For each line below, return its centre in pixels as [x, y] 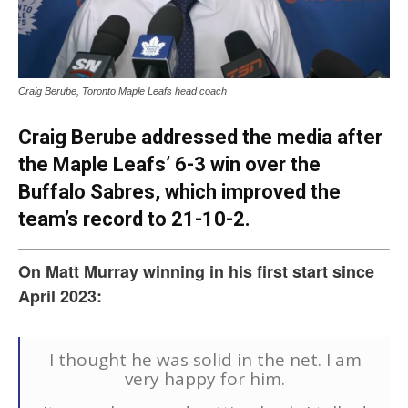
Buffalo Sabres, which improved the [179, 192]
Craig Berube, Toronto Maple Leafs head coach [122, 92]
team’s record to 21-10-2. [134, 219]
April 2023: [60, 296]
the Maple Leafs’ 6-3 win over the [169, 165]
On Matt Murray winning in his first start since [196, 272]
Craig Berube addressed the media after [200, 138]
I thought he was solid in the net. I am [205, 360]
